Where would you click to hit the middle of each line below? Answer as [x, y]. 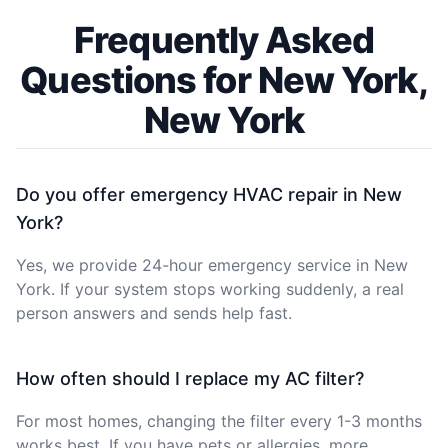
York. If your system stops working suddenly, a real [210, 288]
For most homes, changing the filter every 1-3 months [219, 420]
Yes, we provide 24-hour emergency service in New [212, 264]
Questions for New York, [224, 79]
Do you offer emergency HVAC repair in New [209, 194]
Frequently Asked [224, 39]
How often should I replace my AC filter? [190, 378]
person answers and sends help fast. [154, 312]
